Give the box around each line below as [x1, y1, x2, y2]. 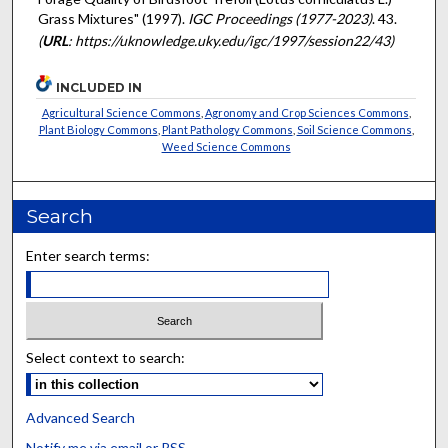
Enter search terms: [26, 246, 151, 264]
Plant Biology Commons [38, 122, 158, 136]
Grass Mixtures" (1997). [37, 10, 188, 28]
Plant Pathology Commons [161, 122, 293, 136]
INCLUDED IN [56, 79, 143, 95]
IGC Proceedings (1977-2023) [187, 10, 372, 28]
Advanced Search [26, 409, 136, 427]
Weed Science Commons [161, 139, 291, 153]
